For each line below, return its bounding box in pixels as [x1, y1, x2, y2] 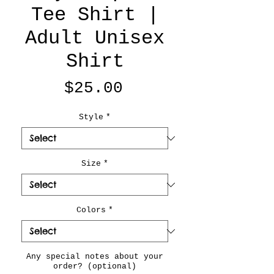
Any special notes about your [26, 252, 163, 261]
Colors [76, 206, 106, 215]
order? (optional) [53, 262, 136, 271]
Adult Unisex [25, 27, 165, 50]
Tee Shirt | [31, 4, 159, 26]
